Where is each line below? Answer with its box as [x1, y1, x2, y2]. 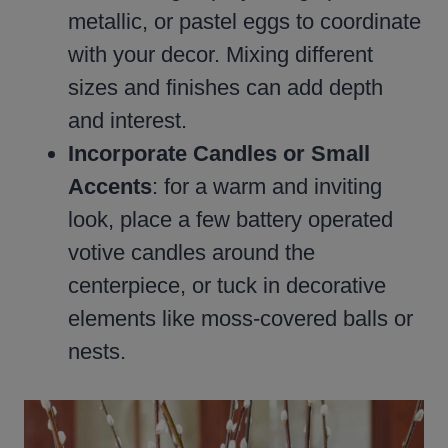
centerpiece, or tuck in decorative [68, 273, 386, 299]
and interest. [68, 108, 187, 134]
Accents [68, 174, 152, 200]
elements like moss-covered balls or [68, 306, 413, 332]
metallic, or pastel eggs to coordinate [68, 9, 421, 35]
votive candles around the [68, 240, 315, 266]
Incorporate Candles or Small [68, 141, 370, 167]
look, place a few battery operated [68, 207, 393, 233]
